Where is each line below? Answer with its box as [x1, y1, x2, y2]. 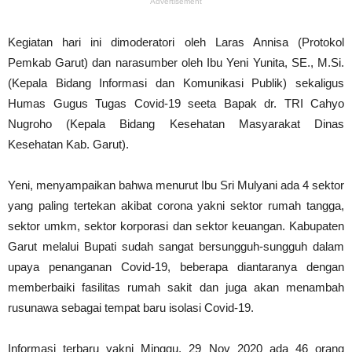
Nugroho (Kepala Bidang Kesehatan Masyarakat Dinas [8, 117, 344, 130]
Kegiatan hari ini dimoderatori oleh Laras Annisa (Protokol [8, 35, 344, 49]
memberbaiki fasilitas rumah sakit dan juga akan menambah [8, 280, 344, 294]
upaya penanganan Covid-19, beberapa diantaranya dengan [8, 260, 344, 273]
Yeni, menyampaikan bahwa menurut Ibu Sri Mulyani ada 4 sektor [8, 178, 344, 192]
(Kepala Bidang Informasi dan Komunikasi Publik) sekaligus [8, 76, 344, 90]
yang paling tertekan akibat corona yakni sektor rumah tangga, [8, 199, 344, 212]
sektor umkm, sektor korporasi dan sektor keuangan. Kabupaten [8, 219, 344, 233]
